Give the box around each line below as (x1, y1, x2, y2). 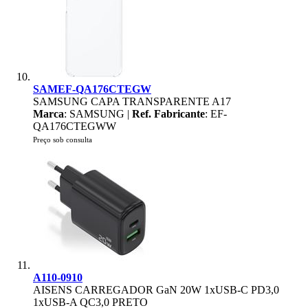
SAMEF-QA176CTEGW (33, 83, 151, 95)
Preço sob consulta (33, 135, 92, 144)
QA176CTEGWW (33, 120, 116, 132)
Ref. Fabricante (132, 108, 205, 120)
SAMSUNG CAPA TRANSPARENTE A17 (33, 96, 231, 107)
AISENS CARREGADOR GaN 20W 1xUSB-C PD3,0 (33, 284, 279, 296)
